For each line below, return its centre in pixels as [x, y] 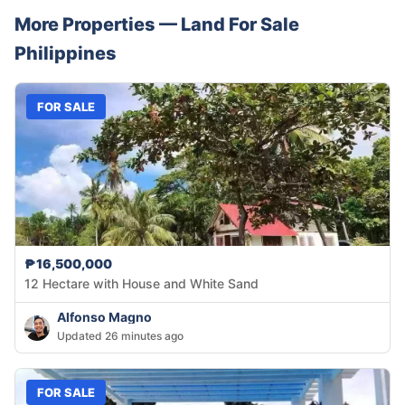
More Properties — [98, 25]
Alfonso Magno [104, 317]
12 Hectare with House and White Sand [211, 284]
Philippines [66, 54]
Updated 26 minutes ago [120, 336]
